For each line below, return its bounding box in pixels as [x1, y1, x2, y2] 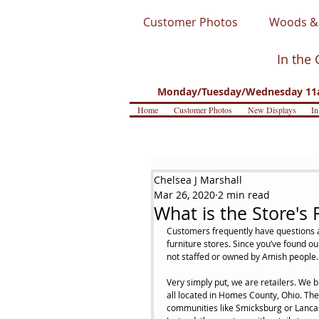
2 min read [218, 188, 270, 202]
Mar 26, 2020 [154, 188, 215, 202]
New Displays [247, 104, 296, 115]
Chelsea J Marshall [154, 173, 242, 187]
